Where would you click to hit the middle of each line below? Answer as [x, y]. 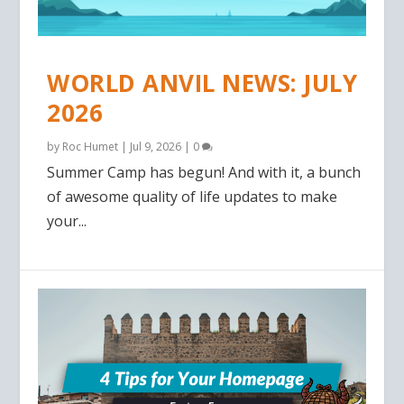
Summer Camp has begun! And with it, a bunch [204, 172]
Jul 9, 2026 [156, 146]
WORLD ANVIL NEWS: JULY [202, 83]
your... [67, 220]
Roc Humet [91, 146]
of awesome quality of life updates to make [193, 196]
